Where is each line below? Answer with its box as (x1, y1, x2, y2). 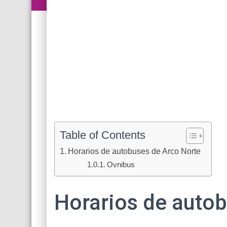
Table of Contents (60, 129, 145, 141)
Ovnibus (107, 160, 135, 169)
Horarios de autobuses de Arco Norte (68, 146, 201, 156)
